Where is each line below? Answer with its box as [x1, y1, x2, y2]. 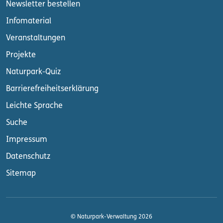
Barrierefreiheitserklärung [6, 85, 99, 93]
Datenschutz [6, 152, 50, 161]
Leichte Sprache [6, 102, 63, 110]
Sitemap [6, 169, 36, 178]
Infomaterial [6, 17, 51, 25]
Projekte [6, 51, 36, 59]
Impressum [6, 135, 47, 144]
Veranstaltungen [6, 34, 65, 42]
